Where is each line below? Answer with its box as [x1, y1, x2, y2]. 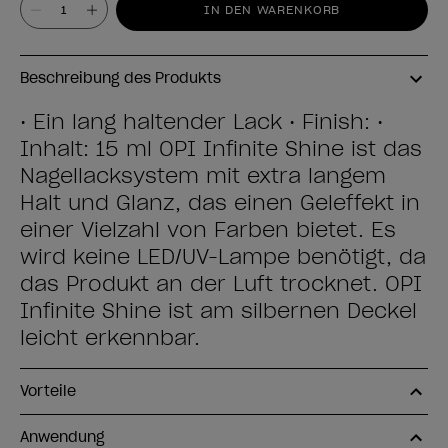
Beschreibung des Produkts [20, 69, 221, 87]
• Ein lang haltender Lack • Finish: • [20, 109, 383, 135]
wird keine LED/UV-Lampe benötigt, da [20, 244, 426, 270]
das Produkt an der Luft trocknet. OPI [20, 271, 422, 297]
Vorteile [20, 382, 76, 400]
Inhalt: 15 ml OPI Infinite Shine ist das [20, 136, 422, 162]
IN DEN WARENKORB [203, 2, 341, 17]
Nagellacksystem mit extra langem [20, 163, 386, 189]
